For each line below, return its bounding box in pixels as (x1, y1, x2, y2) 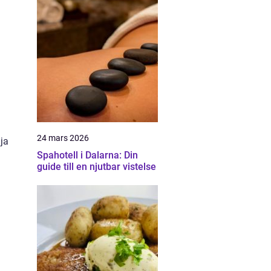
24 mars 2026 (37, 133, 89, 143)
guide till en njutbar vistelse (37, 161, 156, 172)
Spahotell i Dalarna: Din (37, 149, 138, 161)
